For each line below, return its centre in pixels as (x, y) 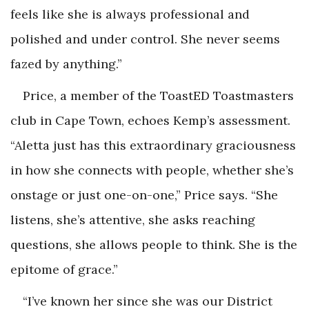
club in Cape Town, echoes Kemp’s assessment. (150, 120)
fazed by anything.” (66, 63)
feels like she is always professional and (130, 14)
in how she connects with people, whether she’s (152, 170)
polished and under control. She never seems (145, 39)
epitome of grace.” (64, 269)
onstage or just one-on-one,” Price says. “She (144, 195)
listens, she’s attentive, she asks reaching (133, 219)
